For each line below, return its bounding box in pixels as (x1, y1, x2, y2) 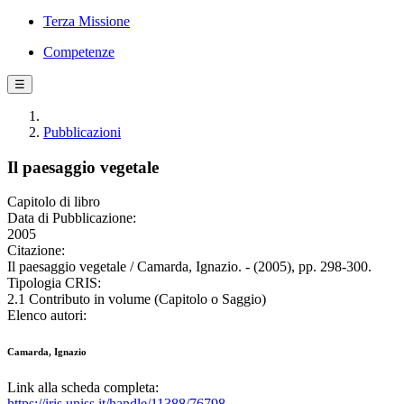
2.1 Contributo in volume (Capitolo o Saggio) (7, 291, 266, 308)
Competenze (43, 44, 115, 60)
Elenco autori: (7, 308, 87, 324)
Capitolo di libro (7, 194, 100, 210)
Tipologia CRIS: (7, 275, 101, 291)
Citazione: (7, 243, 65, 259)
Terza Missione (43, 14, 130, 29)
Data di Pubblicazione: (7, 210, 136, 226)
